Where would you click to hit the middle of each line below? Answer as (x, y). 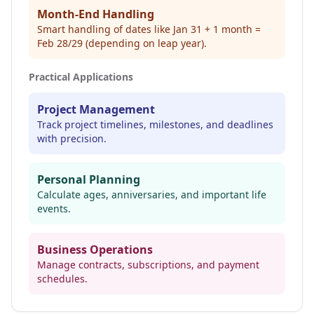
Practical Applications (81, 77)
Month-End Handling (96, 14)
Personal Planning (89, 179)
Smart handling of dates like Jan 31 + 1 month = (149, 29)
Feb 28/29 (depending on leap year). (122, 43)
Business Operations (95, 250)
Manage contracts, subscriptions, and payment (148, 265)
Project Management (96, 109)
